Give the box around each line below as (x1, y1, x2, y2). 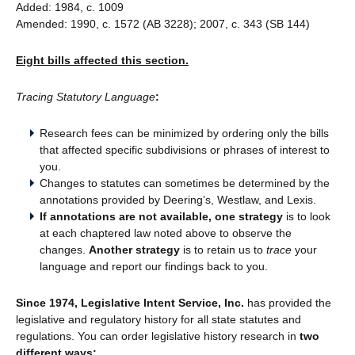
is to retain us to (180, 243, 266, 256)
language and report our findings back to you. (40, 260, 268, 273)
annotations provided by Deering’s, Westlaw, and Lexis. (40, 193, 316, 206)
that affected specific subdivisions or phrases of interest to (40, 143, 330, 156)
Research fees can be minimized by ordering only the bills (40, 127, 329, 139)
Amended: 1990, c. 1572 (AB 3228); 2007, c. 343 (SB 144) (16, 17, 310, 30)
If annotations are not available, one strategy (40, 210, 286, 223)
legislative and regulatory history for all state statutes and (16, 313, 301, 326)
